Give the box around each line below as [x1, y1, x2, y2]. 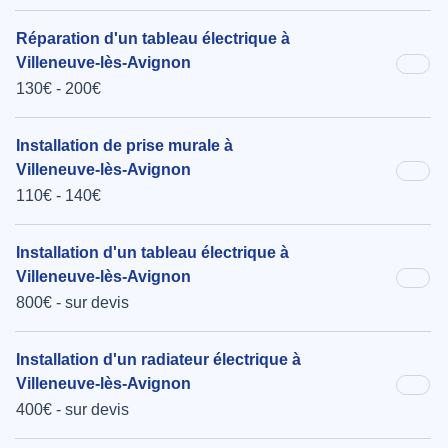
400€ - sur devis [16, 401, 129, 419]
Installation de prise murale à [16, 137, 233, 155]
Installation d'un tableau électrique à [16, 244, 289, 262]
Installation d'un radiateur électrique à [16, 351, 301, 369]
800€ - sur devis [16, 294, 129, 312]
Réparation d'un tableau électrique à [16, 30, 290, 48]
